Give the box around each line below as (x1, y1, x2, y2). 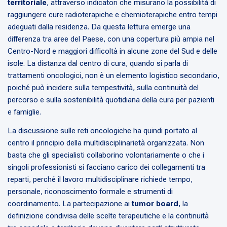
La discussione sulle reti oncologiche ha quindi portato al (8, 126, 197, 136)
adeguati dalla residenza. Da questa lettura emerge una (8, 22, 191, 32)
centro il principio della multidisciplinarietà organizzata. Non (8, 138, 204, 148)
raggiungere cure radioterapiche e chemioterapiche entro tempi (8, 10, 217, 20)
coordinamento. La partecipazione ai (8, 199, 132, 209)
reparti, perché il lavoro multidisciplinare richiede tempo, (8, 175, 193, 184)
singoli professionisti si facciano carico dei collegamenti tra (8, 163, 205, 172)
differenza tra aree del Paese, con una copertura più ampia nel (8, 34, 214, 44)
